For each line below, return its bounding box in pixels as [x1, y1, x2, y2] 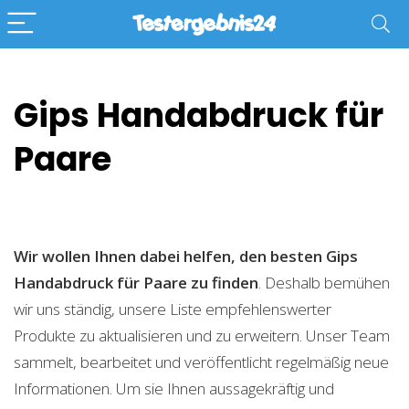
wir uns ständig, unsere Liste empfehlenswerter [14, 299, 331, 320]
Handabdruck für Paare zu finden [14, 272, 258, 293]
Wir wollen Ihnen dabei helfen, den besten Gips [14, 246, 358, 267]
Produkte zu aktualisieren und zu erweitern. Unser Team [14, 325, 390, 346]
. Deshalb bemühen [258, 272, 390, 293]
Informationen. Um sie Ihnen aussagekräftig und [14, 378, 334, 399]
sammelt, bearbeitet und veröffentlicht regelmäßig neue [14, 351, 389, 372]
